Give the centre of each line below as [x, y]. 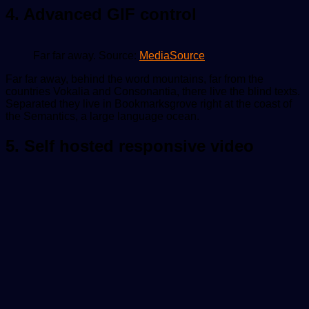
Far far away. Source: [86, 56]
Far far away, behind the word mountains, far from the [134, 79]
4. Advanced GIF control [101, 14]
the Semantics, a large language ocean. [102, 117]
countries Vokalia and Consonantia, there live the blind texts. [153, 92]
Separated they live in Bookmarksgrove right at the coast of [149, 104]
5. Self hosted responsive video [130, 146]
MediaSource [172, 56]
